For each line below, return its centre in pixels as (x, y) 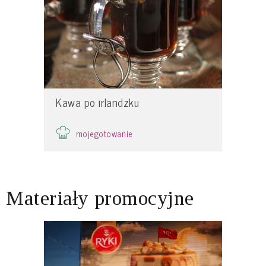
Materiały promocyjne (100, 198)
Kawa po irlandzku (98, 102)
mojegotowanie (105, 133)
